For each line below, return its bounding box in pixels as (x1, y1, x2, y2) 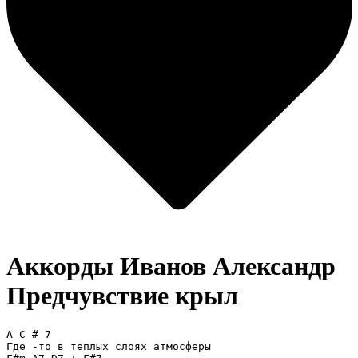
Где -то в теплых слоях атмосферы (6, 340, 211, 352)
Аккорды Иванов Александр (6, 252, 336, 281)
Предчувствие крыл (6, 281, 238, 311)
